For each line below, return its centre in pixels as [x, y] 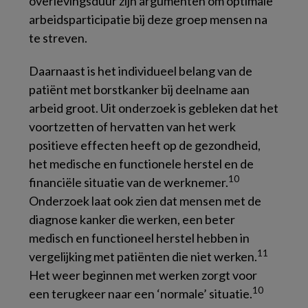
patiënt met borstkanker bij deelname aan [139, 89]
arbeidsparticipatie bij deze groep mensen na [148, 19]
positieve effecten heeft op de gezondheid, [145, 145]
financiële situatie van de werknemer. [129, 182]
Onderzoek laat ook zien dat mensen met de [145, 201]
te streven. [58, 38]
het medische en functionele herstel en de [141, 164]
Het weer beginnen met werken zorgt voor [143, 275]
